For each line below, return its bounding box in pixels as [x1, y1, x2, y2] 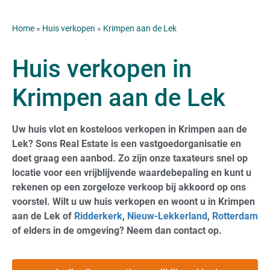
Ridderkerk [74, 210, 122, 222]
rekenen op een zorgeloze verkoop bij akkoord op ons [12, 181, 246, 193]
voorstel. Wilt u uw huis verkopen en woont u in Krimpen [12, 196, 255, 208]
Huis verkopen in [12, 55, 192, 84]
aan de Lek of [12, 210, 74, 222]
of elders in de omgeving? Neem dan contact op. [12, 225, 222, 237]
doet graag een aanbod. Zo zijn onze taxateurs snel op [12, 152, 248, 165]
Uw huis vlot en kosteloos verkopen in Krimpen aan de [12, 124, 247, 136]
